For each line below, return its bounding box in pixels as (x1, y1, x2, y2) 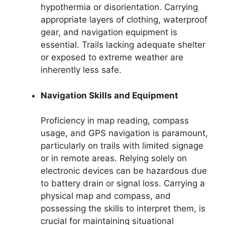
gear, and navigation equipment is (41, 27, 177, 38)
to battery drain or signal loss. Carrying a (41, 178, 205, 189)
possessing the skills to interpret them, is (41, 203, 205, 214)
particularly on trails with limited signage (41, 141, 203, 151)
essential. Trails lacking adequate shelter (41, 40, 205, 50)
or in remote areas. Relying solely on (41, 153, 187, 164)
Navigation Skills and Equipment (41, 90, 178, 100)
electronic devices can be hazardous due (41, 166, 207, 176)
